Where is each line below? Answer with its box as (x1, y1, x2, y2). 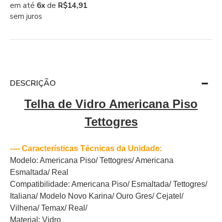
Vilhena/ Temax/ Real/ (10, 204, 89, 212)
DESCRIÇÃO (10, 78, 56, 89)
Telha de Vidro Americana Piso (24, 97, 198, 111)
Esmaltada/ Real (10, 168, 70, 176)
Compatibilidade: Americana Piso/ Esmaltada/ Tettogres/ (10, 180, 207, 188)
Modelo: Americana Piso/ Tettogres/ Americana (10, 156, 173, 165)
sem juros (10, 11, 42, 21)
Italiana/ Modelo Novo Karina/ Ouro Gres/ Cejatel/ (10, 192, 183, 200)
